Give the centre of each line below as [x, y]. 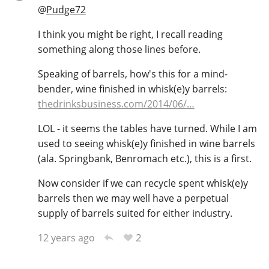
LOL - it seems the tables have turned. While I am [147, 128]
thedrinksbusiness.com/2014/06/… [116, 104]
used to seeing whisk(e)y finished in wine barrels [146, 143]
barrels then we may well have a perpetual [133, 198]
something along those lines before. [119, 49]
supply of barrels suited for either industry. [135, 213]
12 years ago [66, 237]
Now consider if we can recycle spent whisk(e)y [143, 183]
